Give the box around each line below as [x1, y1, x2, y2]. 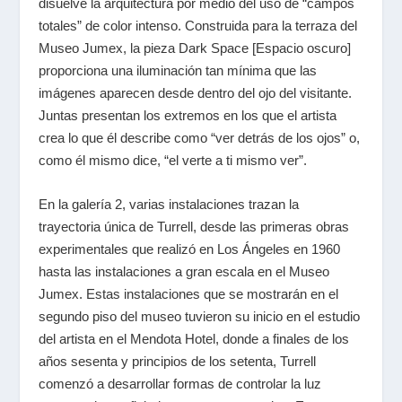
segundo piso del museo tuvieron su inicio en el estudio [38, 309, 360, 325]
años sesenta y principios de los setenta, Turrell [38, 354, 316, 370]
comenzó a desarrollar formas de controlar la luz [38, 376, 321, 392]
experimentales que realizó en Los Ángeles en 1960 [38, 241, 340, 258]
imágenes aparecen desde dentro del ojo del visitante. [38, 85, 352, 101]
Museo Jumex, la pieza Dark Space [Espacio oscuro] [38, 40, 351, 57]
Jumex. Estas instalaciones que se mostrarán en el [38, 286, 338, 302]
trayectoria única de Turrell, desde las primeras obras [38, 219, 349, 235]
